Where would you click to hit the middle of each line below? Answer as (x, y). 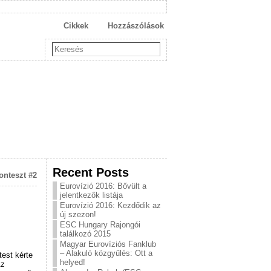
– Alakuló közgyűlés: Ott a (106, 253)
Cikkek (76, 26)
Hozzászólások (136, 26)
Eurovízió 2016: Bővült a (103, 186)
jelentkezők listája (91, 195)
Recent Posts (91, 172)
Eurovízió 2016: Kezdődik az (110, 205)
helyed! (73, 262)
